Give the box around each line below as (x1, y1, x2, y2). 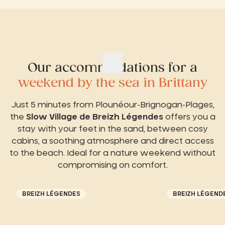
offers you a (163, 113, 215, 122)
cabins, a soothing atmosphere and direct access (11, 137, 214, 146)
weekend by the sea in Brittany (18, 77, 207, 90)
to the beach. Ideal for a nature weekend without (10, 149, 215, 158)
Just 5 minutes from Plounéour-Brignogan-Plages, (11, 101, 214, 109)
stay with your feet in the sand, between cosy (17, 125, 208, 134)
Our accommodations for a (28, 62, 197, 75)
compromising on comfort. (57, 161, 168, 170)
